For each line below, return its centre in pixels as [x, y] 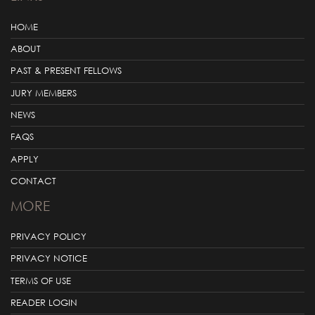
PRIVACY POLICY [49, 236]
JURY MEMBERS [44, 93]
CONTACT [33, 181]
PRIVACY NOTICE [49, 259]
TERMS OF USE [41, 281]
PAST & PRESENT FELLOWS [66, 71]
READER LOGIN [44, 303]
